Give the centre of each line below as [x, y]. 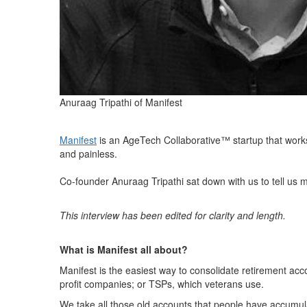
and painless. [88, 153]
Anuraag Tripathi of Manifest [121, 102]
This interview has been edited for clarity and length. [173, 215]
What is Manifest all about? [124, 249]
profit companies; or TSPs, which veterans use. [162, 284]
